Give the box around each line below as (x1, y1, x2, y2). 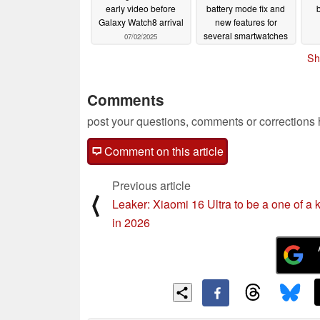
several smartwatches (204, 29, 288, 42)
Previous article (112, 176, 191, 194)
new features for (214, 16, 277, 29)
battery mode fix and (206, 2, 285, 15)
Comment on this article (101, 142, 224, 159)
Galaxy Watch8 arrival (98, 16, 184, 29)
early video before (106, 2, 176, 15)
